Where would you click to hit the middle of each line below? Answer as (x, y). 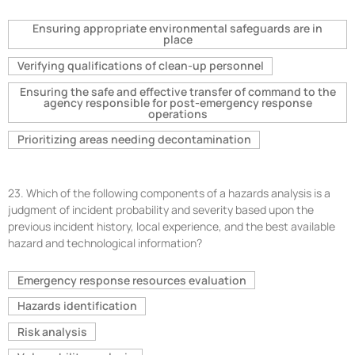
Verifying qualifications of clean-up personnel (140, 66)
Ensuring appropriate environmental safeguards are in (177, 29)
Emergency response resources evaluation (132, 280)
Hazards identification (77, 306)
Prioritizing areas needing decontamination (134, 139)
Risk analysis (52, 331)
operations (177, 113)
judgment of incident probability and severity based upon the (161, 209)
